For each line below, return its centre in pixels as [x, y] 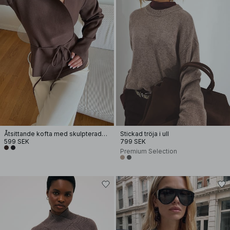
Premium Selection [149, 151]
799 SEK [133, 141]
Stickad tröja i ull [145, 134]
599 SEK [17, 141]
